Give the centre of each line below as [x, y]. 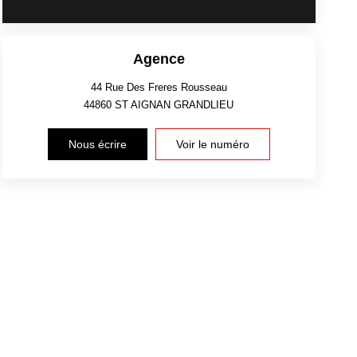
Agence [159, 59]
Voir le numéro [212, 144]
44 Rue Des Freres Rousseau [159, 87]
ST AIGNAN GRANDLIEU [175, 104]
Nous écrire [97, 144]
